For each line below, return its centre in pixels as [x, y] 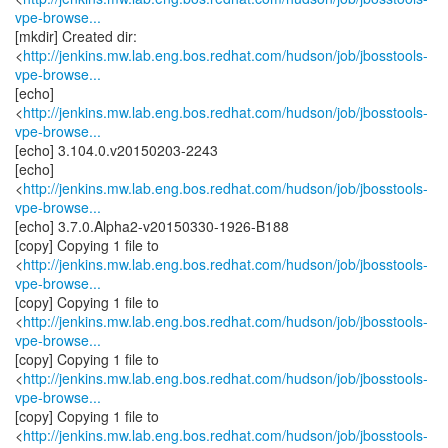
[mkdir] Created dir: [76, 36]
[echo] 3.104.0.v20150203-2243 [116, 150]
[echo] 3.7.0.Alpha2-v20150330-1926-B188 [152, 226]
